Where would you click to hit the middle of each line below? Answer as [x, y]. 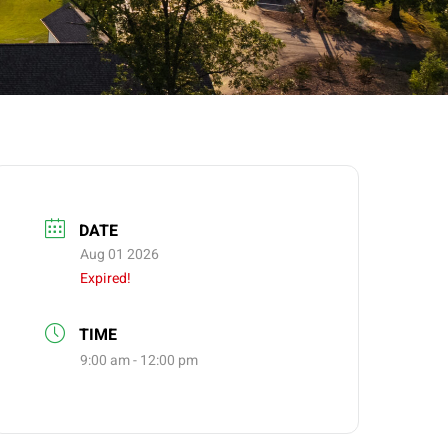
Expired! [106, 278]
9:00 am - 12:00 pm [139, 361]
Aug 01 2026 [120, 254]
